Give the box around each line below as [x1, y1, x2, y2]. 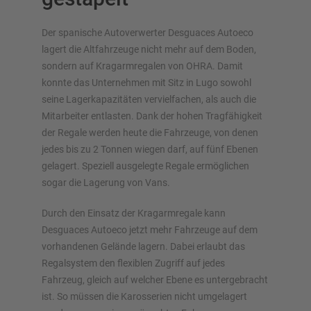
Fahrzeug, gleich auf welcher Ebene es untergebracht [42, 274, 268, 286]
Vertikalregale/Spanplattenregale [28, 187, 170, 199]
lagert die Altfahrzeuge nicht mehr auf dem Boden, [42, 44, 256, 56]
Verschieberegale [28, 112, 101, 124]
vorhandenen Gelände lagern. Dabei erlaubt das [42, 241, 245, 253]
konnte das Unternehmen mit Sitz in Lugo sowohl [42, 77, 251, 89]
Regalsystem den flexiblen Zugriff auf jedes [42, 258, 225, 269]
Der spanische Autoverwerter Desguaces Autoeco [42, 27, 253, 39]
